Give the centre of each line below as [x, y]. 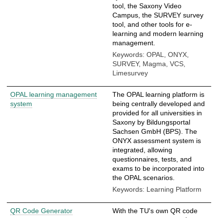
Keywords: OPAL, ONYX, [151, 54]
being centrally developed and [159, 103]
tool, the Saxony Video [147, 6]
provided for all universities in [157, 113]
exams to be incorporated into [158, 168]
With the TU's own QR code [155, 210]
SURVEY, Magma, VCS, [149, 64]
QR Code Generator [41, 210]
